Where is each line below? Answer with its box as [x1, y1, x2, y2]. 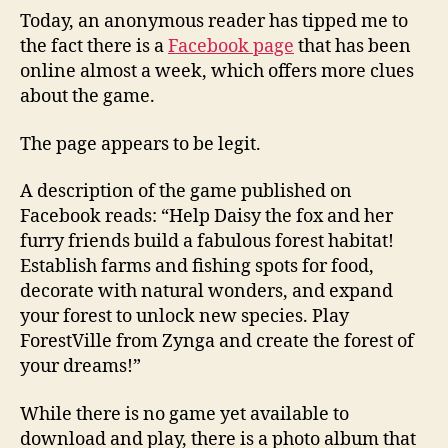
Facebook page [168, 35, 294, 59]
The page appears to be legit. [20, 132, 261, 156]
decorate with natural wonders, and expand [20, 280, 393, 304]
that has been [294, 35, 411, 59]
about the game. [20, 85, 155, 109]
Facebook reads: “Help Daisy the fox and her [20, 205, 393, 229]
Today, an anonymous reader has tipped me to [20, 10, 408, 34]
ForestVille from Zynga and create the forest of [20, 330, 414, 354]
